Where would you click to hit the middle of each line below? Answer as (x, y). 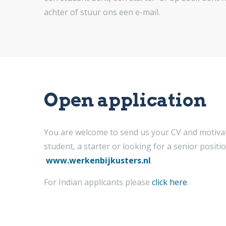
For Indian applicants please (98, 182)
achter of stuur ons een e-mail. (102, 12)
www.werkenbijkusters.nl (98, 160)
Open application (125, 100)
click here (169, 182)
